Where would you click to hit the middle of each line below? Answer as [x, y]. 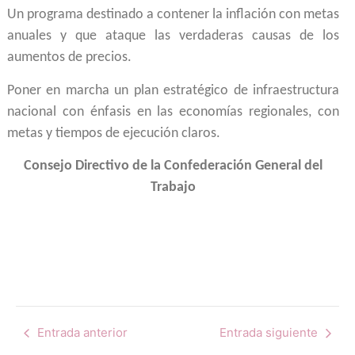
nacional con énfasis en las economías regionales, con [173, 112]
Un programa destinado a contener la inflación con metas [173, 15]
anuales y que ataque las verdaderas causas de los [173, 36]
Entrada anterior [82, 333]
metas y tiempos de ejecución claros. [114, 133]
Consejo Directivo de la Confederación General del [173, 166]
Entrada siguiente [269, 333]
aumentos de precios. [69, 58]
